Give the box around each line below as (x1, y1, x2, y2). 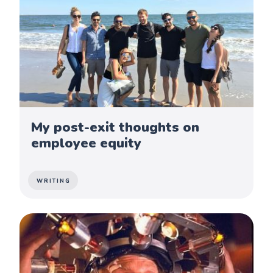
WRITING (37, 177, 71, 185)
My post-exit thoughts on (31, 118, 200, 136)
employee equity (31, 133, 142, 152)
